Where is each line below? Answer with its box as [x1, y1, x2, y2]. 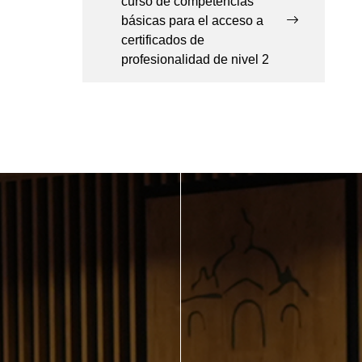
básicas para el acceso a [121, 14, 263, 28]
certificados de [121, 33, 204, 48]
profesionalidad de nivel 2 [121, 53, 269, 67]
